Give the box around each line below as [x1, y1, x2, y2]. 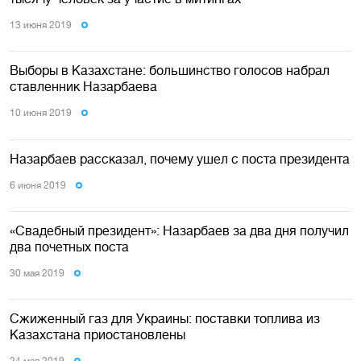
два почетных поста [10, 239, 129, 254]
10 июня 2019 [10, 107, 72, 119]
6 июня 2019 [10, 179, 66, 191]
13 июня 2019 [10, 19, 72, 31]
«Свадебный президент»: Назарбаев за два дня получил [10, 222, 349, 238]
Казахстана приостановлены [10, 327, 185, 342]
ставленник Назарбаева [10, 79, 157, 94]
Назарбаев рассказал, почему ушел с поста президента [10, 151, 350, 166]
